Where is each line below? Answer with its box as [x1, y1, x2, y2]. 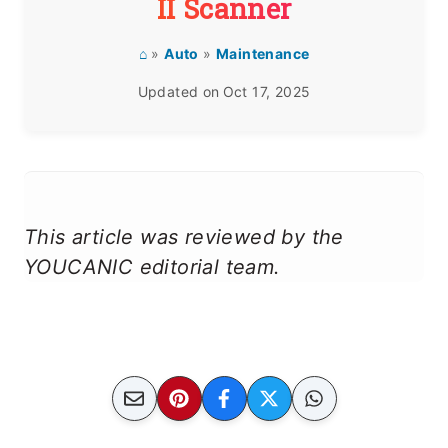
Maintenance [216, 45, 310, 62]
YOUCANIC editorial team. [24, 255, 281, 279]
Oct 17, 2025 [222, 83, 311, 100]
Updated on [137, 83, 220, 100]
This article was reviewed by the [24, 225, 344, 249]
